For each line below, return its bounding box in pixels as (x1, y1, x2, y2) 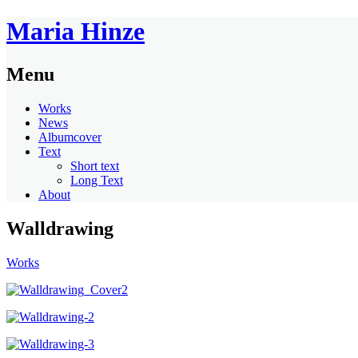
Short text (70, 158, 119, 173)
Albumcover (38, 129, 101, 144)
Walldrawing (6, 217, 113, 239)
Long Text (70, 173, 123, 187)
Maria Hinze (6, 17, 145, 46)
